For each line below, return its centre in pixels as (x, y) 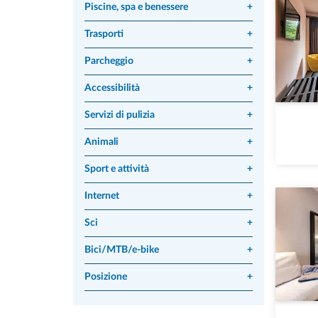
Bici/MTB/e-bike (122, 250)
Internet (102, 196)
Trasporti (104, 34)
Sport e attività (117, 169)
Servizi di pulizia (120, 115)
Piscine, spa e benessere (136, 7)
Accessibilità (112, 88)
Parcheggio (109, 61)
